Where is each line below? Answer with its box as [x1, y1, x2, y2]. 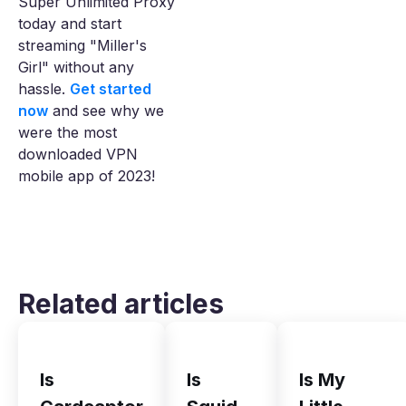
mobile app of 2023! [18, 167, 155, 186]
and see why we [48, 101, 164, 121]
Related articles [18, 287, 224, 321]
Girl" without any [18, 58, 134, 77]
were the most [18, 123, 117, 142]
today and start [18, 14, 121, 34]
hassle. [18, 80, 70, 99]
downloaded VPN [18, 145, 138, 164]
